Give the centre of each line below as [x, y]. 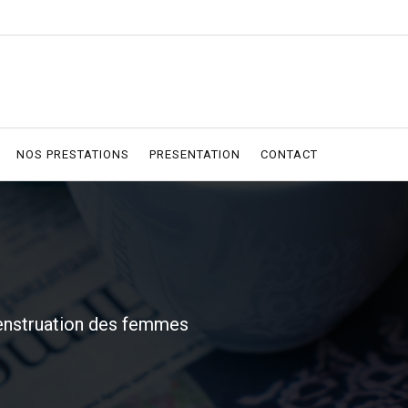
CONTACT [289, 154]
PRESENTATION [195, 154]
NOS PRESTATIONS [73, 154]
